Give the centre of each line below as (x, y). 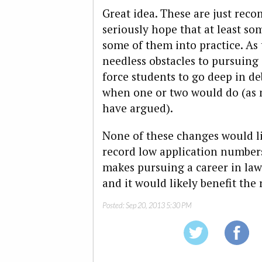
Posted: (114, 205)
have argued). (138, 108)
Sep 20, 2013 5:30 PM (159, 205)
